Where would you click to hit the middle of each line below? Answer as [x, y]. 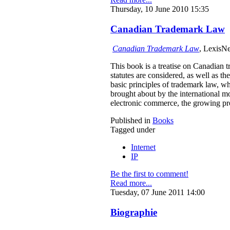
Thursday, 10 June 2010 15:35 [160, 9]
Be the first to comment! [149, 174]
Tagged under [133, 130]
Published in [130, 121]
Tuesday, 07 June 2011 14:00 [158, 193]
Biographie [134, 213]
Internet [143, 147]
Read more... [131, 183]
